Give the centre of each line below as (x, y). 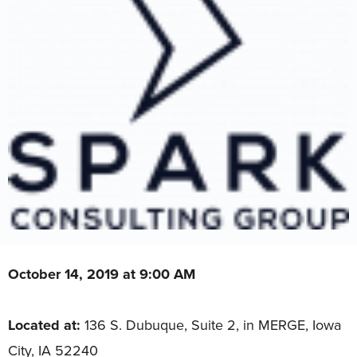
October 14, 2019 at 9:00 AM (102, 274)
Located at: (44, 325)
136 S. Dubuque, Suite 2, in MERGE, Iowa (211, 324)
